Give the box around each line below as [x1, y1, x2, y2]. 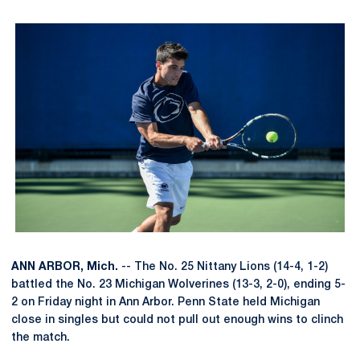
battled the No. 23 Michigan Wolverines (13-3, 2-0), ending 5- [11, 280, 346, 291]
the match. [11, 333, 70, 344]
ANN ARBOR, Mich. [11, 262, 118, 273]
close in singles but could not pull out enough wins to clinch [11, 315, 343, 326]
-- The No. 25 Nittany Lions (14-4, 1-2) [118, 262, 328, 273]
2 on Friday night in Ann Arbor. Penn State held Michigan [11, 297, 320, 309]
